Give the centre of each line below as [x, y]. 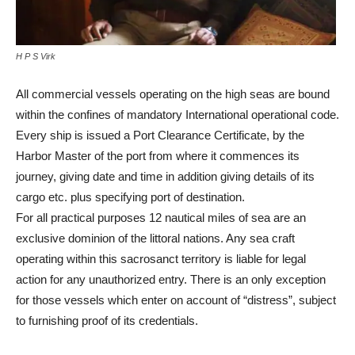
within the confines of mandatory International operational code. [177, 115]
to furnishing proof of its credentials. [107, 321]
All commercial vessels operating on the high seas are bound [173, 94]
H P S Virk [36, 57]
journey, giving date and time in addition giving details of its [165, 177]
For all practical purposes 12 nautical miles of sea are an [161, 218]
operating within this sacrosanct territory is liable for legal [161, 259]
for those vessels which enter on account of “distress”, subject [176, 300]
